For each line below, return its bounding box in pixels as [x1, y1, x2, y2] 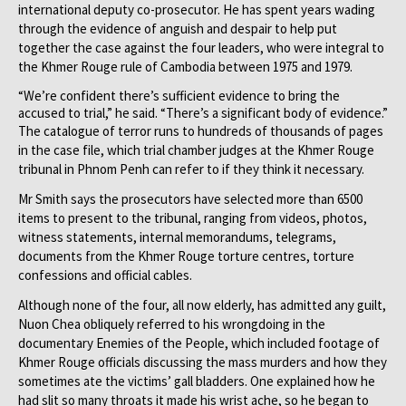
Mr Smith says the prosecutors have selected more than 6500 [18, 190, 362, 208]
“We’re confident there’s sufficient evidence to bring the [18, 87, 340, 104]
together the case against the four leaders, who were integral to [18, 39, 384, 56]
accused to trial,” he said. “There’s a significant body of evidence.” [18, 104, 388, 121]
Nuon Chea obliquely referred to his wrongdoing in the [18, 315, 325, 333]
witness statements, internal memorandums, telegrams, [18, 228, 336, 246]
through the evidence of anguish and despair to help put [18, 20, 337, 37]
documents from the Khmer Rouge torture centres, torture [18, 247, 354, 265]
